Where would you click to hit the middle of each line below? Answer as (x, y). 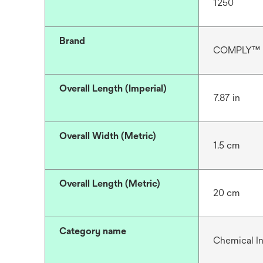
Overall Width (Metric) (108, 136)
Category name (93, 231)
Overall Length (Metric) (110, 183)
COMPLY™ (236, 50)
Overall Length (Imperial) (113, 88)
